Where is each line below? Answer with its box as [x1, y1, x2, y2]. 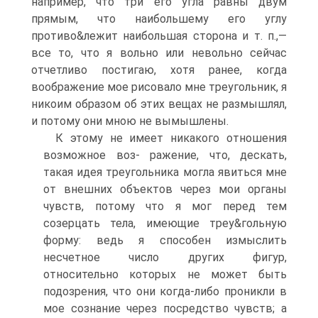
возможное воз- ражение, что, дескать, [43, 148, 287, 162]
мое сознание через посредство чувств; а [43, 302, 287, 315]
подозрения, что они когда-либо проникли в [43, 285, 287, 298]
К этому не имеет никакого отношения [55, 131, 287, 145]
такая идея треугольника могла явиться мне [43, 165, 287, 179]
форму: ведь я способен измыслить [43, 234, 287, 247]
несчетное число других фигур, [43, 251, 287, 264]
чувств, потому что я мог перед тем [43, 199, 287, 213]
